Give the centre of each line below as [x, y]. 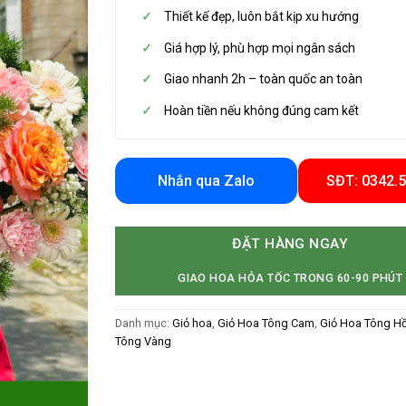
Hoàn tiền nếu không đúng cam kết [262, 110]
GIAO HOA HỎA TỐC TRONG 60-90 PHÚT [290, 277]
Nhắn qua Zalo [206, 180]
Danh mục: [144, 324]
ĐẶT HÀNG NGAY [290, 243]
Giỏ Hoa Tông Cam [266, 324]
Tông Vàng [143, 342]
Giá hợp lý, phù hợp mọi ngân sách [260, 48]
